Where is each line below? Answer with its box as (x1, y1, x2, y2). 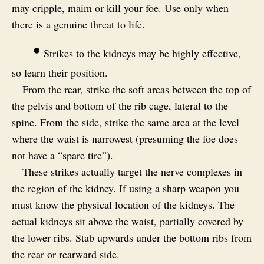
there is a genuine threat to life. (12, 16, 145, 31)
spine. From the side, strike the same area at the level (12, 114, 239, 129)
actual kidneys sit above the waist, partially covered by (12, 213, 243, 228)
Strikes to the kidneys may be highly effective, (41, 45, 241, 60)
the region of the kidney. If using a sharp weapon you (12, 180, 239, 195)
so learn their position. (12, 65, 108, 80)
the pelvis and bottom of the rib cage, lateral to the (12, 98, 228, 113)
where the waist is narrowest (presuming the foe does (12, 131, 238, 146)
